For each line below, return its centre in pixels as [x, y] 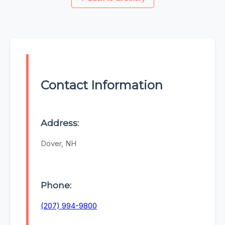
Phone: [56, 185]
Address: [60, 123]
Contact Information [102, 85]
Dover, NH [59, 144]
